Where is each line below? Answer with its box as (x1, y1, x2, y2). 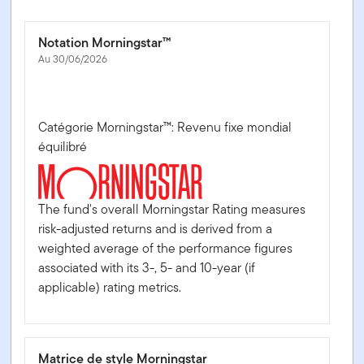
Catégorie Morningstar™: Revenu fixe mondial (38, 117, 292, 136)
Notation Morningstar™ (38, 32, 171, 52)
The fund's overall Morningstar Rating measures (38, 199, 306, 219)
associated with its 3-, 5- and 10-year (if (38, 258, 256, 277)
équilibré (38, 136, 88, 156)
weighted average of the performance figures (38, 238, 293, 258)
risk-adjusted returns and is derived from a (38, 219, 273, 238)
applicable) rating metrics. (38, 277, 182, 297)
